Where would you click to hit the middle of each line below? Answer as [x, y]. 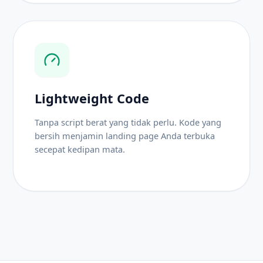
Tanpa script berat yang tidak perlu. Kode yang [128, 122]
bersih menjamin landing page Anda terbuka [125, 135]
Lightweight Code [92, 99]
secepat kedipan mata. [80, 149]
